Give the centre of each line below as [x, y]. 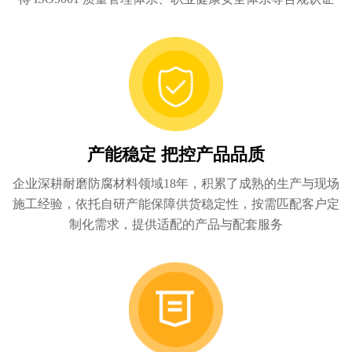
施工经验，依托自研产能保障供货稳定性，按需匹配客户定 [176, 203]
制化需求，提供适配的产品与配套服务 [176, 224]
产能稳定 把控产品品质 [176, 154]
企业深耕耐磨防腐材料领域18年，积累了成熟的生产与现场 [176, 183]
